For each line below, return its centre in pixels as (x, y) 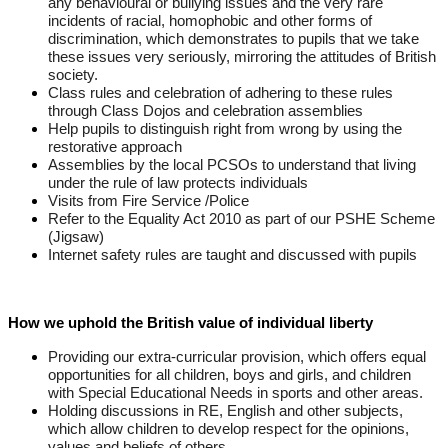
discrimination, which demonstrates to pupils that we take (233, 39)
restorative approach (115, 147)
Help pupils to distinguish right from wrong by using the (225, 129)
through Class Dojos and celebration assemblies (205, 111)
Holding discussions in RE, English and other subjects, (225, 411)
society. (73, 75)
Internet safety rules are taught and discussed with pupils (232, 255)
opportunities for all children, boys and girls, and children (229, 375)
